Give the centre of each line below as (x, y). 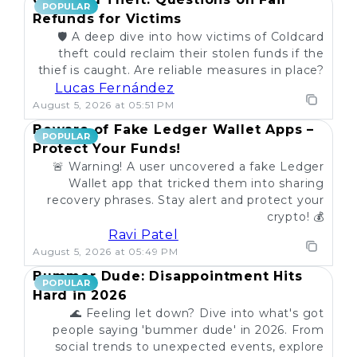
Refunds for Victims (108, 19)
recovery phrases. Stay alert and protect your (186, 200)
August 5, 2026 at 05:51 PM (104, 105)
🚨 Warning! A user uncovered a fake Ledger (188, 167)
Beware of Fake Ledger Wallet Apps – (173, 129)
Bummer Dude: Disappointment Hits (168, 276)
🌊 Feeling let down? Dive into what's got (197, 313)
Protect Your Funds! (107, 149)
